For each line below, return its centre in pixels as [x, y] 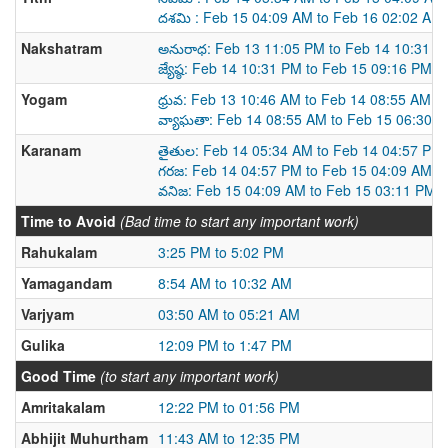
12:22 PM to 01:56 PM [229, 407]
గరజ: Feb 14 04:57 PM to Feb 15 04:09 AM [295, 170]
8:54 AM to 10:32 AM [225, 283]
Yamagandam [66, 283]
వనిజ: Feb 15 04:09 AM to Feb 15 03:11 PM [297, 190]
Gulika [43, 345]
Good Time [58, 376]
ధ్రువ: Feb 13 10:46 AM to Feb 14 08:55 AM [294, 99]
